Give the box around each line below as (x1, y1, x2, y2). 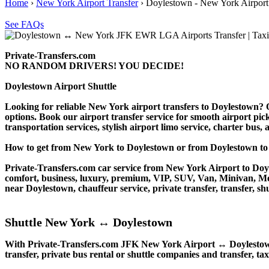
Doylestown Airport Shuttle (5, 80, 116, 91)
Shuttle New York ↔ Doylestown (5, 215, 172, 229)
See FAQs (5, 19, 44, 29)
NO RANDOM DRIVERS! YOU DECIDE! (5, 60, 184, 71)
